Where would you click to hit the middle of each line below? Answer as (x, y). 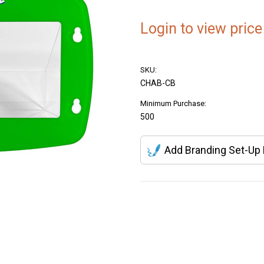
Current (152, 203)
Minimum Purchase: (173, 103)
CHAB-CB (158, 83)
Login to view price (201, 28)
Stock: (151, 214)
